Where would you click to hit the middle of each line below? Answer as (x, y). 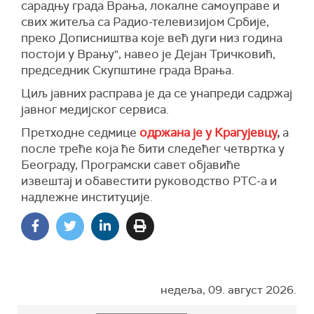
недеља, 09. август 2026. (228, 290)
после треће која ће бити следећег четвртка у (153, 149)
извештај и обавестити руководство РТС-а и (149, 181)
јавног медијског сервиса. (95, 110)
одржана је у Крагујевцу (208, 133)
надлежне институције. (87, 197)
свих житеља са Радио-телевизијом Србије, (145, 22)
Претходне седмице (80, 133)
